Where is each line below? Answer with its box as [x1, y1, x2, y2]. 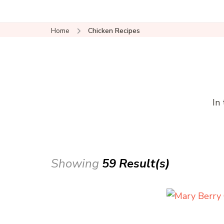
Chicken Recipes [87, 26, 140, 35]
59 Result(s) [102, 155, 170, 172]
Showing [51, 155, 102, 172]
